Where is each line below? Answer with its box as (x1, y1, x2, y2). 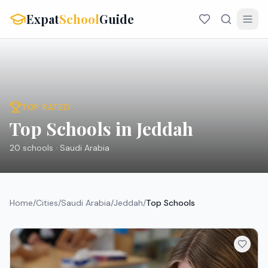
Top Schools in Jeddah (10, 117, 193, 141)
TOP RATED (22, 102, 71, 112)
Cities (36, 197, 58, 208)
